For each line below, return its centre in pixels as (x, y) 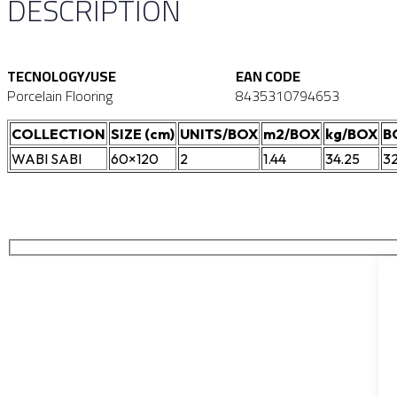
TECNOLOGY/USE (62, 77)
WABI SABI (47, 159)
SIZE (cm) (143, 134)
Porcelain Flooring (60, 96)
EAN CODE (269, 77)
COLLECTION (58, 134)
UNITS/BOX (219, 134)
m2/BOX (292, 134)
